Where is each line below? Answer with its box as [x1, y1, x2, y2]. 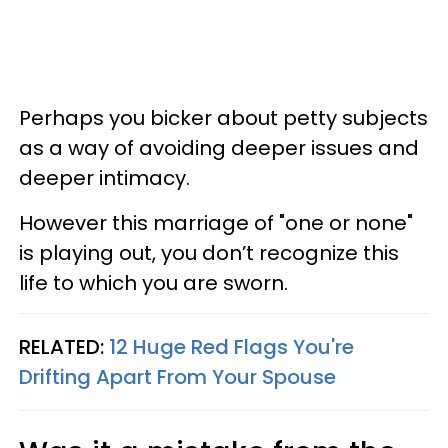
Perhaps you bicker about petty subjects [19, 103, 428, 132]
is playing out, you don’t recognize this [19, 238, 399, 267]
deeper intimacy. [19, 163, 190, 192]
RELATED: [19, 332, 109, 361]
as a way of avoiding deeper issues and [19, 133, 419, 162]
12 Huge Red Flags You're [109, 332, 354, 361]
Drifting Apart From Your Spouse [19, 362, 336, 391]
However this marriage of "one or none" [19, 208, 413, 237]
